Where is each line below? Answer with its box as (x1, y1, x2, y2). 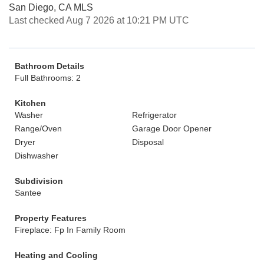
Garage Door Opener (132, 124, 212, 133)
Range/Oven (15, 124, 62, 133)
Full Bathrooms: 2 (15, 73, 81, 82)
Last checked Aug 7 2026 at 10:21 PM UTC (9, 15, 189, 25)
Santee (15, 188, 41, 197)
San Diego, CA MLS (9, 2, 93, 12)
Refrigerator (132, 110, 177, 120)
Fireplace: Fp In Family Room (15, 225, 126, 235)
